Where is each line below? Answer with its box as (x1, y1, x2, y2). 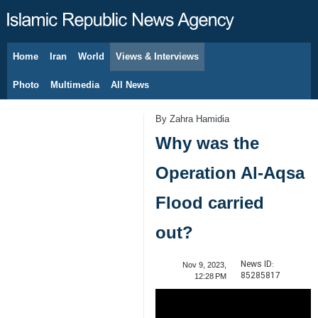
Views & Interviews (116, 51, 199, 62)
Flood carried (155, 193, 264, 213)
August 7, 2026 (35, 60, 87, 68)
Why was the (155, 133, 259, 153)
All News (111, 79, 149, 90)
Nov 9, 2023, (182, 261, 226, 270)
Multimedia (50, 79, 99, 90)
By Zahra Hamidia (155, 114, 229, 124)
